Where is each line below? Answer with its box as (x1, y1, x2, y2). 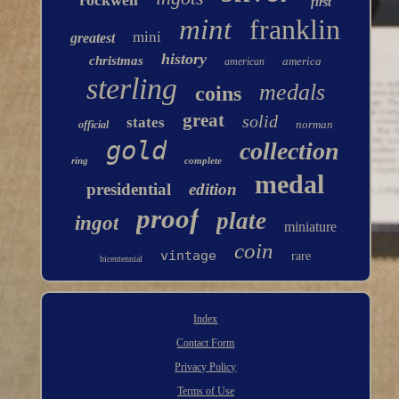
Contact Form (176, 337, 235, 350)
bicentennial (100, 254, 143, 265)
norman (295, 118, 333, 132)
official (77, 118, 109, 132)
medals (258, 79, 325, 106)
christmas (89, 53, 144, 69)
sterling (85, 72, 177, 106)
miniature (283, 219, 337, 235)
